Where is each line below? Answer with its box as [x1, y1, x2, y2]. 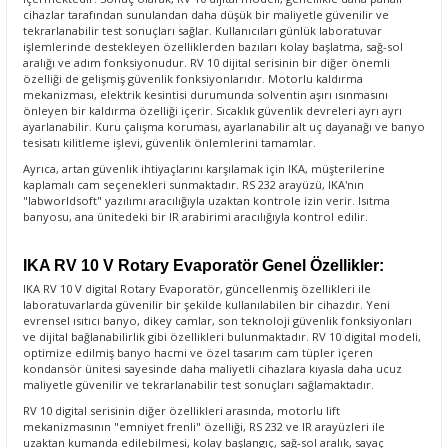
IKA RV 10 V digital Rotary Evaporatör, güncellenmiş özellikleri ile [23, 281, 371, 297]
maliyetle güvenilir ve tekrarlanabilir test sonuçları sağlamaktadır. [23, 377, 374, 393]
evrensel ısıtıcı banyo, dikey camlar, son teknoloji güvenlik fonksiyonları [23, 313, 412, 329]
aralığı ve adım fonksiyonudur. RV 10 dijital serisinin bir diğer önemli [23, 55, 390, 70]
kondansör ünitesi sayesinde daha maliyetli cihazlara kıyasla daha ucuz [23, 361, 402, 377]
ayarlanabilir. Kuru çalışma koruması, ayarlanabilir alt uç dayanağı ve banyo [23, 119, 425, 134]
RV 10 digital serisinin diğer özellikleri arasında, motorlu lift [23, 403, 340, 419]
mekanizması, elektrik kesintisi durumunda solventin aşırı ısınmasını [23, 87, 388, 102]
